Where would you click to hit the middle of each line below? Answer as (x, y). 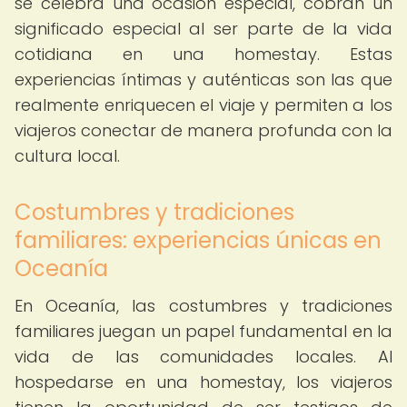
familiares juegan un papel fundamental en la (203, 331)
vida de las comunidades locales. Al (203, 357)
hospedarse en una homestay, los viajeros (203, 382)
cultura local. (67, 156)
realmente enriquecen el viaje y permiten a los (203, 105)
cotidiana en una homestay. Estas (203, 54)
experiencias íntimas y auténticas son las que (203, 79)
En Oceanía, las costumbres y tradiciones (203, 306)
